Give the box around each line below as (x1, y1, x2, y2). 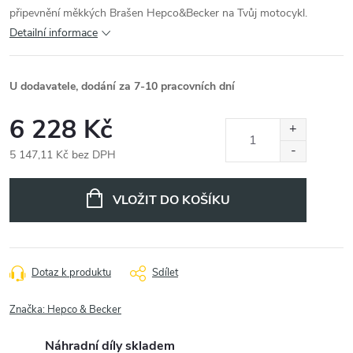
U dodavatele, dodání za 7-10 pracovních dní (9, 79, 235, 94)
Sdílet (152, 266, 178, 280)
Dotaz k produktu (32, 266, 111, 280)
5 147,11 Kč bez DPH (9, 147, 116, 162)
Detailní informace (9, 25, 98, 40)
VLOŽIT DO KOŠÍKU (112, 191, 230, 209)
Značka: (9, 303, 47, 317)
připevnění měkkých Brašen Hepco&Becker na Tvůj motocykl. (9, 6, 307, 20)
